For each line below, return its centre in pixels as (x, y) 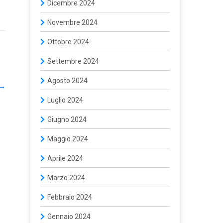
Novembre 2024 (72, 22)
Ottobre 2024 (68, 42)
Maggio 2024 (68, 139)
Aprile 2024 (65, 158)
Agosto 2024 (67, 81)
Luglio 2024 (65, 100)
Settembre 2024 (73, 61)
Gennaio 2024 (69, 217)
